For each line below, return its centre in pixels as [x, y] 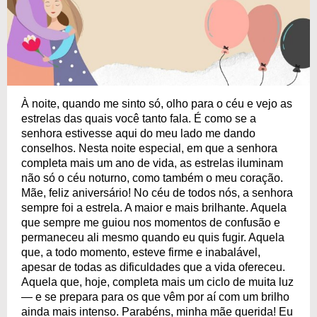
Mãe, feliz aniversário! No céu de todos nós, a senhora [157, 193]
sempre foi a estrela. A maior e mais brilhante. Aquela [154, 208]
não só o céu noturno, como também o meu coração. [152, 178]
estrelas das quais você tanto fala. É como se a [139, 119]
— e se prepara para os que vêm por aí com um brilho [155, 297]
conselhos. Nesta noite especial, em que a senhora [149, 148]
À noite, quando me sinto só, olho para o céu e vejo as [157, 104]
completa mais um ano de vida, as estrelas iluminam [152, 163]
